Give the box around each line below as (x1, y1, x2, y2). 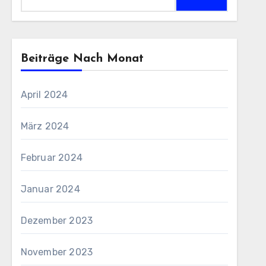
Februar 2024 (20, 152, 83, 163)
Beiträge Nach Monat (20, 53, 144, 65)
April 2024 (20, 89, 68, 100)
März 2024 (20, 121, 69, 132)
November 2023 (20, 246, 93, 258)
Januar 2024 (20, 183, 80, 195)
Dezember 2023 (20, 215, 93, 226)
